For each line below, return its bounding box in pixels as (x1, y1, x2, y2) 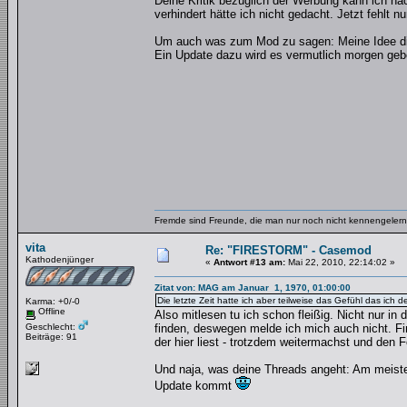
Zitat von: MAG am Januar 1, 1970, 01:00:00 (154, 283, 351, 293)
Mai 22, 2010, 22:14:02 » (285, 257, 395, 267)
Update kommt (154, 379, 235, 392)
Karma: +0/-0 (25, 296, 80, 306)
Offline (35, 306, 65, 316)
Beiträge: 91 (25, 331, 77, 342)
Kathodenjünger (25, 254, 94, 264)
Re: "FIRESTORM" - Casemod (205, 243, 372, 257)
